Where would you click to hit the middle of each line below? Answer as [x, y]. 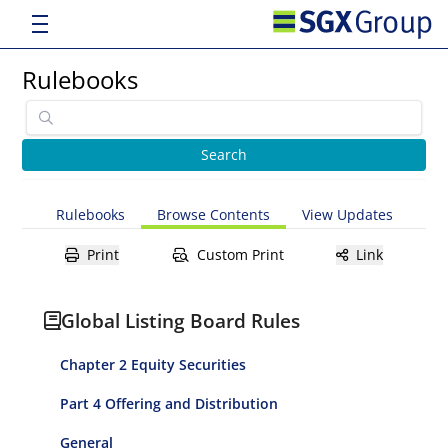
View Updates [347, 214]
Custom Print [240, 254]
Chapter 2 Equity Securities [153, 364]
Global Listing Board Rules [181, 320]
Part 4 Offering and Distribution [169, 403]
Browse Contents [213, 214]
